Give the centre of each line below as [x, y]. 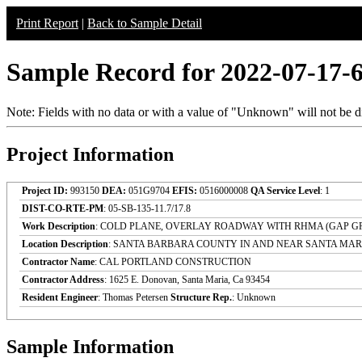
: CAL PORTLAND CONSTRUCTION [173, 261]
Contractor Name [58, 261]
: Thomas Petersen [134, 297]
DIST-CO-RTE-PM [63, 208]
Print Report [47, 23]
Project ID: [45, 190]
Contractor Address [63, 279]
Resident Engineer [60, 297]
